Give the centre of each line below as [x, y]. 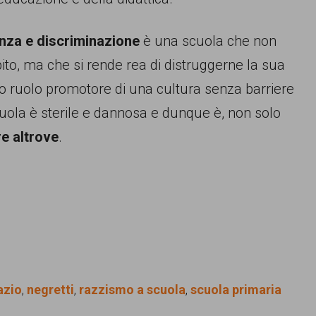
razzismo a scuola [132, 290]
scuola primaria [236, 290]
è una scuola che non [208, 41]
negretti [50, 290]
